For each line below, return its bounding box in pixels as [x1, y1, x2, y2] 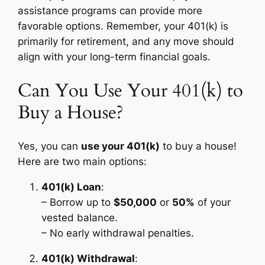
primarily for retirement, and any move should [18, 35, 235, 47]
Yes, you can [18, 140, 82, 153]
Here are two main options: [18, 156, 147, 168]
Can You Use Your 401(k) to [18, 77, 244, 103]
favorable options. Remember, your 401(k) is [18, 20, 229, 32]
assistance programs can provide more [18, 4, 203, 17]
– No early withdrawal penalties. [41, 227, 195, 239]
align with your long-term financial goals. [18, 50, 211, 63]
